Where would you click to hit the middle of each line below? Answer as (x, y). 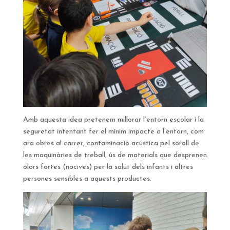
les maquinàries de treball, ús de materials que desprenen (115, 156)
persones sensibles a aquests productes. (87, 179)
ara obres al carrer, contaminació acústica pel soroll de (111, 144)
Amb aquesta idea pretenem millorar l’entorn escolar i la (113, 120)
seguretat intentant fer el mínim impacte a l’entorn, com (113, 132)
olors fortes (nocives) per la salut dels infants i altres (108, 167)
